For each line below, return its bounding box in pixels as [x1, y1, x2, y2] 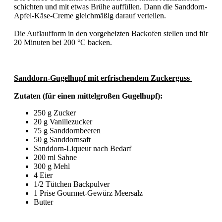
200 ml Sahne [34, 153, 79, 162]
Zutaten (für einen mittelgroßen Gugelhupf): [14, 92, 165, 101]
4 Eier [34, 171, 55, 180]
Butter [34, 198, 55, 207]
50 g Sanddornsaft [34, 135, 93, 144]
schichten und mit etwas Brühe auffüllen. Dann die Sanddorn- [14, 2, 207, 11]
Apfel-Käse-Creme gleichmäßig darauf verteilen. [14, 11, 168, 20]
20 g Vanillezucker [34, 117, 94, 126]
